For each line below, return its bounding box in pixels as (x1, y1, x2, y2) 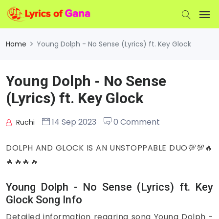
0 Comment (111, 116, 160, 128)
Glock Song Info (6, 194, 82, 206)
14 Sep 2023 (50, 116, 96, 128)
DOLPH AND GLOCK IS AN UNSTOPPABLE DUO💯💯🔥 (6, 142, 213, 153)
